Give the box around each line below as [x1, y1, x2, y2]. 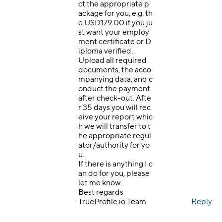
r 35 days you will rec [78, 103, 151, 112]
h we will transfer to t [78, 121, 151, 131]
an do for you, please [78, 168, 150, 178]
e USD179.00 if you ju [78, 18, 153, 28]
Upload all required [78, 55, 147, 65]
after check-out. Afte [78, 93, 151, 103]
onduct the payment [78, 84, 150, 94]
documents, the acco [78, 65, 151, 75]
